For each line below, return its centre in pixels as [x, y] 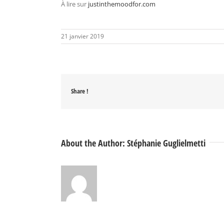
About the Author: [94, 143]
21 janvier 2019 [82, 36]
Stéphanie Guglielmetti [166, 143]
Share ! [80, 91]
